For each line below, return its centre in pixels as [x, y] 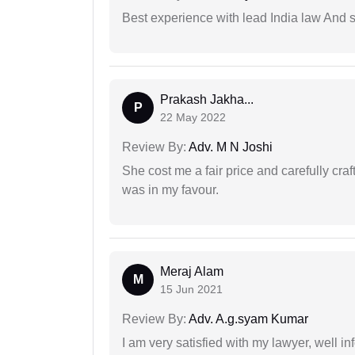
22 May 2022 [193, 117]
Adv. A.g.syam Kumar [247, 319]
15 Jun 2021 [191, 289]
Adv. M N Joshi [229, 147]
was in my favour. [170, 189]
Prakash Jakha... [207, 99]
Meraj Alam [192, 271]
